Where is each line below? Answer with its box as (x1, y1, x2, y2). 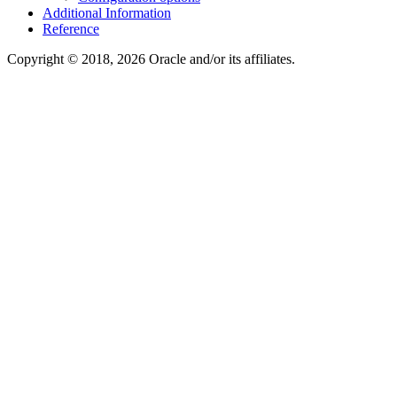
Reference (43, 21, 99, 37)
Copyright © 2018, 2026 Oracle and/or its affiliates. (7, 51, 295, 67)
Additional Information (43, 5, 171, 21)
